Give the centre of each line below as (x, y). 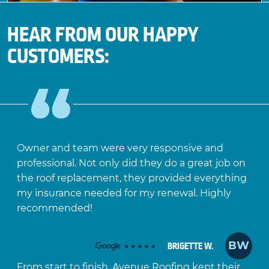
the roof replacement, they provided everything (131, 178)
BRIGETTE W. (191, 246)
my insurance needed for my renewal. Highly (124, 193)
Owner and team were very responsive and (120, 148)
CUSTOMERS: (58, 57)
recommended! (54, 208)
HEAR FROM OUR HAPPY (103, 35)
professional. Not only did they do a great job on (131, 163)
